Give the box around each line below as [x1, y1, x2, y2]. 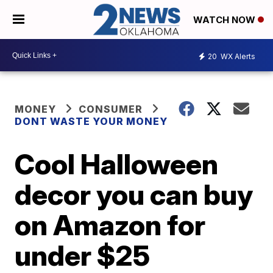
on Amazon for [15, 208, 206, 243]
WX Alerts [219, 51, 255, 61]
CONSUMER [79, 103, 143, 116]
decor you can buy [15, 177, 253, 212]
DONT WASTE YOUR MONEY [15, 115, 168, 128]
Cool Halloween [15, 147, 219, 182]
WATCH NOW [193, 14, 258, 26]
